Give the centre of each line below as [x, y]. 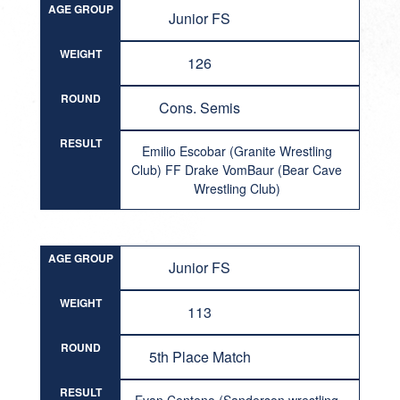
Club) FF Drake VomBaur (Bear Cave [237, 170]
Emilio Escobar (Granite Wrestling [237, 151]
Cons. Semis [200, 108]
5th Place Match [200, 357]
